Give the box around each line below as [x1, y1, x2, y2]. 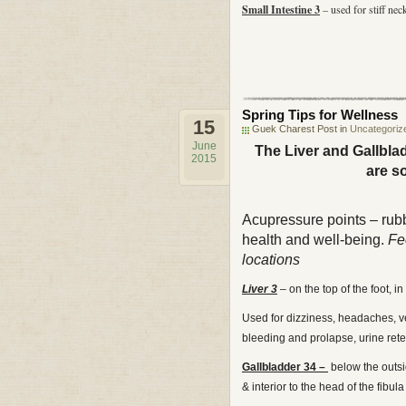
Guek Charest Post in [252, 123, 350, 134]
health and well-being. [242, 232, 388, 247]
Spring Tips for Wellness [242, 107, 398, 122]
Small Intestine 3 [242, 2, 320, 17]
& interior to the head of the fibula [242, 381, 404, 393]
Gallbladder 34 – [242, 361, 328, 373]
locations [242, 252, 300, 267]
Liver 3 [242, 283, 277, 295]
